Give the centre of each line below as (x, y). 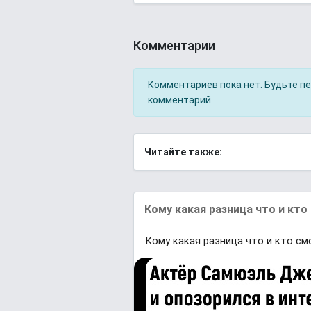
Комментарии (174, 45)
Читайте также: (183, 152)
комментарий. (180, 100)
